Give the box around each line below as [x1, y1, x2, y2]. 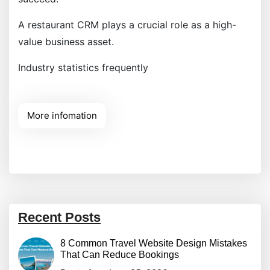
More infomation [27, 110, 97, 122]
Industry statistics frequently [18, 61, 148, 74]
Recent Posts [18, 210, 101, 225]
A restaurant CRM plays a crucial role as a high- [18, 19, 236, 31]
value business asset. [18, 36, 114, 48]
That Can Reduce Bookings [60, 250, 179, 260]
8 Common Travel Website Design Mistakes [60, 238, 247, 249]
